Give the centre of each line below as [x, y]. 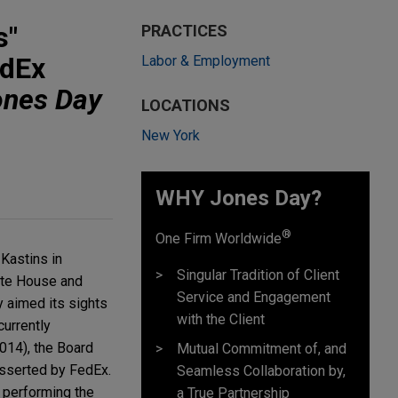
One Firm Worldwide [219, 239]
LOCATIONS [186, 105]
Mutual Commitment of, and [262, 349]
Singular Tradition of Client [258, 275]
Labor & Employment [206, 61]
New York [171, 135]
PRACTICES [184, 31]
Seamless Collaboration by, [261, 371]
